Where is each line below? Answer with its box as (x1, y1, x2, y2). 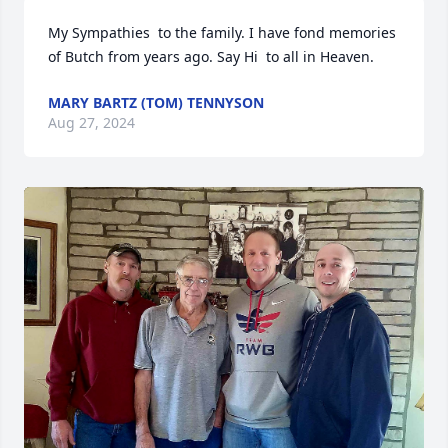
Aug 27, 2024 (48, 113, 135, 132)
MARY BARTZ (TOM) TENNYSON (48, 93, 264, 112)
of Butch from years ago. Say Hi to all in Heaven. (48, 47, 374, 66)
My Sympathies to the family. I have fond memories (48, 23, 396, 42)
